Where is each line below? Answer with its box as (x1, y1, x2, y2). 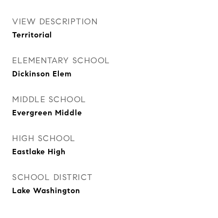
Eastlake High (12, 147, 66, 156)
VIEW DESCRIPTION (12, 17, 98, 27)
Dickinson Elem (12, 69, 72, 78)
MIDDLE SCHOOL (12, 94, 87, 105)
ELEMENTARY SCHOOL (12, 55, 110, 66)
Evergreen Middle (12, 108, 82, 117)
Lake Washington (12, 186, 80, 195)
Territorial (12, 30, 52, 39)
